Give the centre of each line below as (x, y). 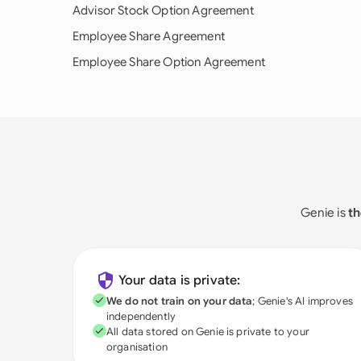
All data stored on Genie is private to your (208, 332)
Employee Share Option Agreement (169, 62)
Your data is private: (180, 280)
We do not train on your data (180, 301)
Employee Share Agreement (149, 36)
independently (141, 316)
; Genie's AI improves (303, 301)
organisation (137, 347)
